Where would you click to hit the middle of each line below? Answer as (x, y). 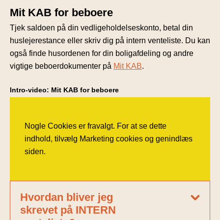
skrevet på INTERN (68, 210)
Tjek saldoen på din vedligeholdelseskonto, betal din (101, 28)
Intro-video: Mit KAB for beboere (64, 90)
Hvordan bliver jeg (67, 197)
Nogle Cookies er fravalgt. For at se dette (96, 126)
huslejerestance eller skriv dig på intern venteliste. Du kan (110, 41)
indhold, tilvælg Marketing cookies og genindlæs (109, 139)
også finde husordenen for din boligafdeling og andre (102, 54)
